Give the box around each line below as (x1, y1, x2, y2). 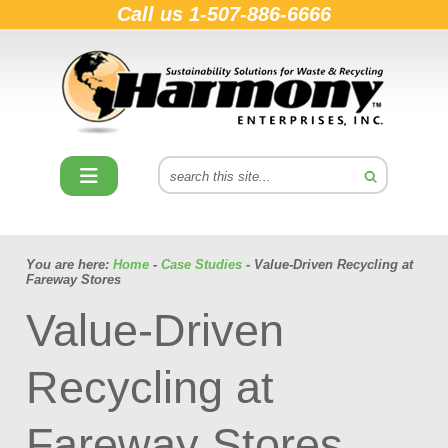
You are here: (26, 257, 113, 272)
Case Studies (161, 257, 242, 272)
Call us (117, 3, 189, 25)
